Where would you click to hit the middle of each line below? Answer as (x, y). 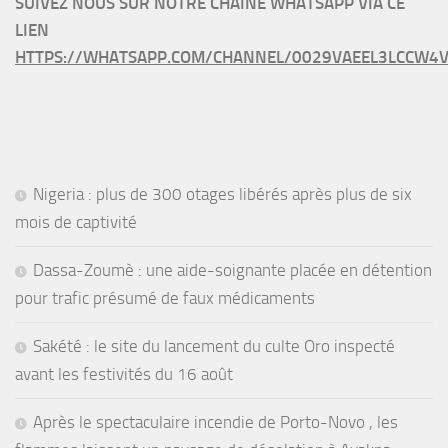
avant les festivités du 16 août (124, 374)
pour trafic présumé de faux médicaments (165, 298)
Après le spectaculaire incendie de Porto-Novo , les (215, 422)
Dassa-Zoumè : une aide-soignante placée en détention (232, 270)
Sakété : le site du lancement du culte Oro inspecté (214, 346)
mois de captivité (76, 222)
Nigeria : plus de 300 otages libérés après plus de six (222, 194)
